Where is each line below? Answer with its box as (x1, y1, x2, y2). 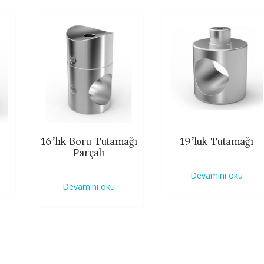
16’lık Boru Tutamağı (40, 131, 137, 151)
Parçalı (73, 143, 105, 162)
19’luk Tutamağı (180, 131, 254, 151)
